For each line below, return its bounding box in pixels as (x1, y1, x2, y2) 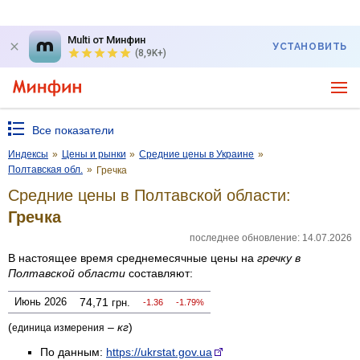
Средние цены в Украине (139, 149, 255, 160)
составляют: (125, 266, 193, 280)
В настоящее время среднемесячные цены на (8, 251, 257, 264)
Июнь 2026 (14, 295, 67, 308)
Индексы (8, 149, 48, 160)
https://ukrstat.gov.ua (106, 345, 212, 358)
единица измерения (12, 321, 104, 333)
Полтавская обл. (8, 164, 83, 175)
